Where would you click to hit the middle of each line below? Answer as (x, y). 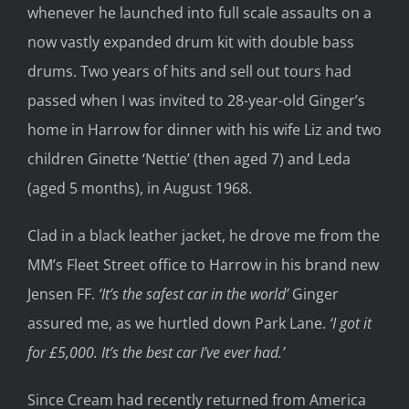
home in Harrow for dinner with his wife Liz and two (204, 130)
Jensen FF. (63, 294)
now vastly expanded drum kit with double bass (191, 42)
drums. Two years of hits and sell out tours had (189, 72)
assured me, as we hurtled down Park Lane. (178, 324)
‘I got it (351, 324)
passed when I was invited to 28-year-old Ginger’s (196, 101)
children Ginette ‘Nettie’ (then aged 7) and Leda (189, 159)
